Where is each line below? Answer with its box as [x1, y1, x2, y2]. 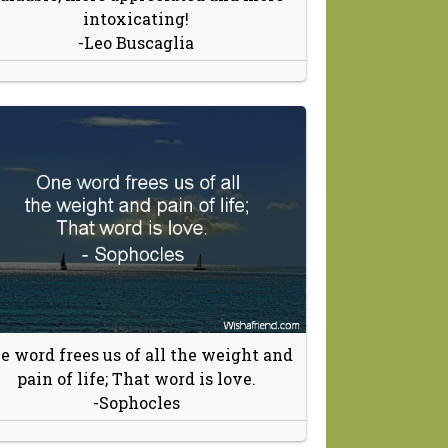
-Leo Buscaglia [78, 31, 194, 53]
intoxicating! [83, 7, 189, 29]
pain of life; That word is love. [16, 367, 256, 389]
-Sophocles [92, 391, 180, 413]
